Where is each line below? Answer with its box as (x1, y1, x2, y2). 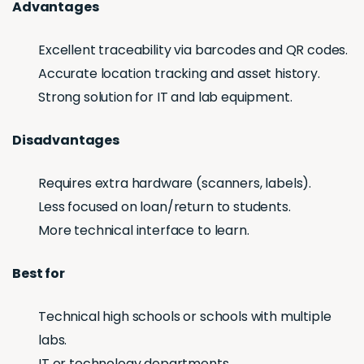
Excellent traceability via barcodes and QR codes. (38, 41, 349, 60)
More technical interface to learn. (38, 221, 249, 240)
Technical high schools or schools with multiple (38, 307, 331, 327)
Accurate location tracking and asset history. (38, 64, 320, 84)
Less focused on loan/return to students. (38, 197, 291, 217)
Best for (12, 264, 65, 284)
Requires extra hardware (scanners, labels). (38, 174, 312, 193)
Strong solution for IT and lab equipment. (38, 88, 292, 107)
